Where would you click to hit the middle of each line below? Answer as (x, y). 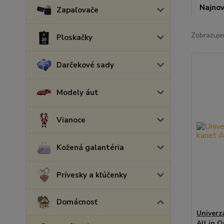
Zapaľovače (77, 10)
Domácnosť (77, 202)
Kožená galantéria (90, 147)
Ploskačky (74, 37)
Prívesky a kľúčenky (92, 175)
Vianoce (71, 120)
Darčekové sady (85, 65)
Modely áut (77, 92)
